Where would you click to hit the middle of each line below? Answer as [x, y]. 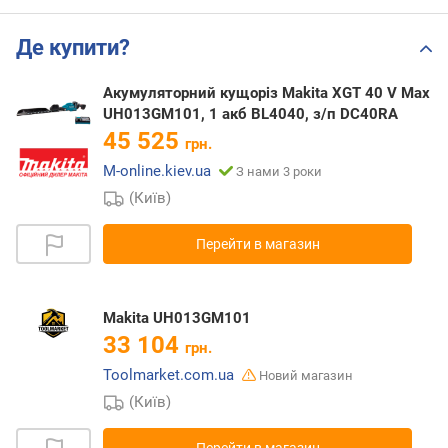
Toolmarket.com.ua [168, 375]
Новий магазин [306, 376]
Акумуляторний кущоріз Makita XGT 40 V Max [266, 93]
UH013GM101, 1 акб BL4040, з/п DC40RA [250, 114]
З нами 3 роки [279, 172]
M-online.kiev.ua [157, 171]
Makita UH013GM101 [177, 318]
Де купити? [73, 48]
